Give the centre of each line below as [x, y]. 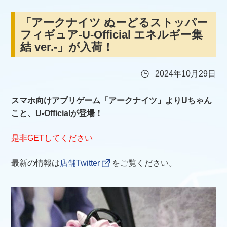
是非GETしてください [52, 138]
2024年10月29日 [185, 73]
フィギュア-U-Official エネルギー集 [111, 34]
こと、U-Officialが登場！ [57, 113]
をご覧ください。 [144, 163]
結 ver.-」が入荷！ [67, 47]
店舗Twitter [80, 163]
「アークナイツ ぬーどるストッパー [114, 22]
